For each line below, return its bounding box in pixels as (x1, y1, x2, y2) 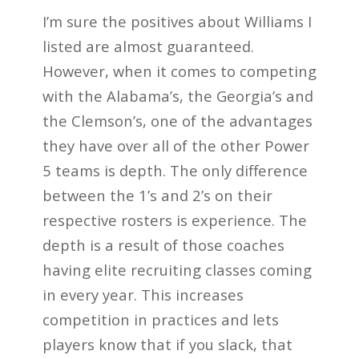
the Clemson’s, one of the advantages (42, 111, 313, 131)
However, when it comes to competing (42, 61, 317, 82)
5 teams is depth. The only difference (42, 160, 308, 181)
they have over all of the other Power (42, 135, 309, 156)
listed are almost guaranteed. (42, 36, 254, 57)
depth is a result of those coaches (42, 235, 284, 256)
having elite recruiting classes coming (42, 260, 312, 280)
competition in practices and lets (42, 309, 279, 330)
